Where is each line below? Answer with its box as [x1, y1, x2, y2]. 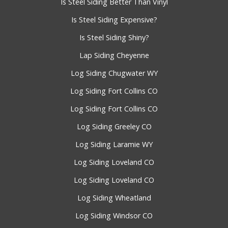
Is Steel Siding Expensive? [71, 15, 157, 25]
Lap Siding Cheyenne [79, 50, 149, 61]
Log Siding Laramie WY [75, 139, 153, 150]
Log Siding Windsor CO [75, 211, 153, 221]
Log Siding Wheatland [77, 193, 151, 203]
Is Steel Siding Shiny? [79, 33, 149, 43]
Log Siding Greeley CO [76, 122, 152, 132]
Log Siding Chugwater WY [70, 68, 158, 78]
